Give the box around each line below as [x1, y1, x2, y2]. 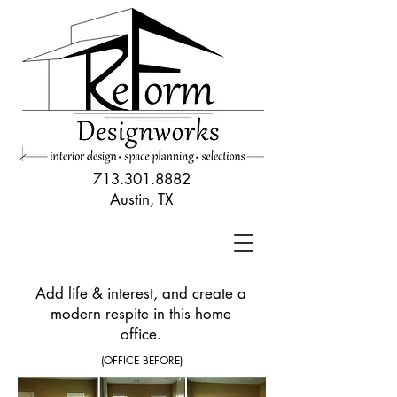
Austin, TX [110, 190, 174, 209]
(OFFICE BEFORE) [101, 353, 183, 368]
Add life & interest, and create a [35, 284, 246, 303]
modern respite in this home [51, 304, 231, 323]
